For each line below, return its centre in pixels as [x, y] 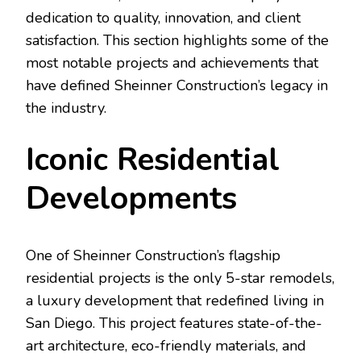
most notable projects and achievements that [172, 62]
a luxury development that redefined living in [175, 300]
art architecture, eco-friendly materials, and [166, 345]
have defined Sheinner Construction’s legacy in [177, 85]
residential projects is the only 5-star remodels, [180, 278]
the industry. [66, 108]
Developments [131, 198]
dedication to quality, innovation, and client [163, 17]
